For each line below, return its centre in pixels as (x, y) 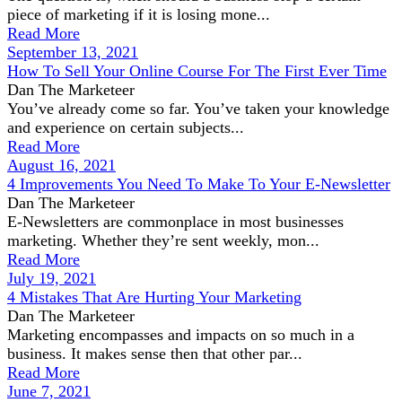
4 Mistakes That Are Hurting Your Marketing (154, 297)
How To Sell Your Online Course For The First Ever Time (197, 71)
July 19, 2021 (52, 278)
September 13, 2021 (73, 52)
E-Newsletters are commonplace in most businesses (175, 222)
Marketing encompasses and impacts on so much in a (181, 335)
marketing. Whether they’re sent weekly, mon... (163, 240)
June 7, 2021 (49, 391)
